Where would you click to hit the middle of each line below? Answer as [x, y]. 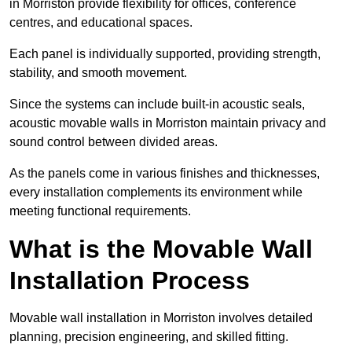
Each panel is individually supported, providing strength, [165, 54]
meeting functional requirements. [100, 211]
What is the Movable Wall [161, 249]
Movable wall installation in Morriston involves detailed [161, 318]
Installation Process [130, 281]
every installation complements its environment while [156, 192]
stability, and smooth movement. [98, 73]
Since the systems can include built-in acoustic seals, [157, 104]
